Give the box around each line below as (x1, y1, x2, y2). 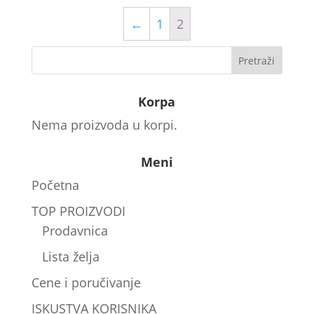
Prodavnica (41, 222, 108, 240)
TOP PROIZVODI (31, 203, 125, 220)
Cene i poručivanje (31, 274, 141, 292)
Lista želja (41, 248, 100, 266)
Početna (31, 177, 79, 194)
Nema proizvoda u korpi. (31, 116, 177, 134)
